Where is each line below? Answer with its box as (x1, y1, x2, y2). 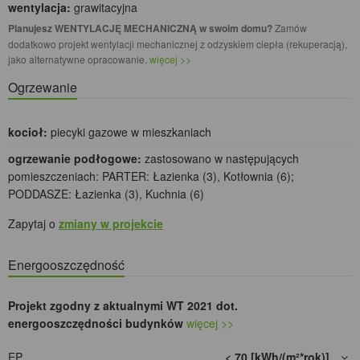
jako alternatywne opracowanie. (8, 52, 149, 67)
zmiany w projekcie (59, 215, 163, 232)
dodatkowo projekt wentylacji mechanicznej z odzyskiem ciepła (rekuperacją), (8, 37, 347, 51)
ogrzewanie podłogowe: (8, 150, 141, 167)
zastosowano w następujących (141, 150, 299, 167)
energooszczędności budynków (8, 315, 183, 332)
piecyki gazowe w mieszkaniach (47, 124, 211, 141)
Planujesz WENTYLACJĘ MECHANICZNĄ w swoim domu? (8, 21, 272, 36)
